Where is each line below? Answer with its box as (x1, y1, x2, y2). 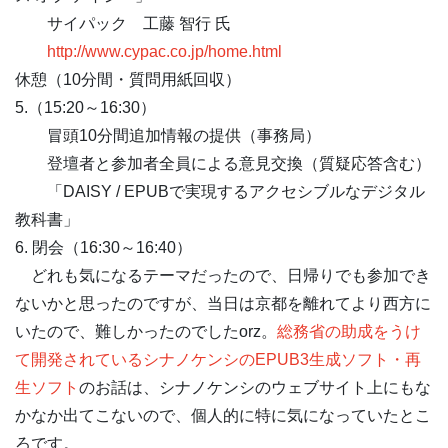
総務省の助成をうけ (277, 323, 421, 340)
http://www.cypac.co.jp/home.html (47, 43, 282, 60)
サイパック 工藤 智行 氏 (15, 15, 231, 32)
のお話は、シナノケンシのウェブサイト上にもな (79, 379, 431, 396)
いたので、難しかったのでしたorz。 (15, 323, 277, 340)
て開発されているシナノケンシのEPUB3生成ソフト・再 (15, 351, 421, 368)
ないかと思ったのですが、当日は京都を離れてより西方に (15, 295, 431, 312)
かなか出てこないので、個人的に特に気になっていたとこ (15, 407, 431, 424)
